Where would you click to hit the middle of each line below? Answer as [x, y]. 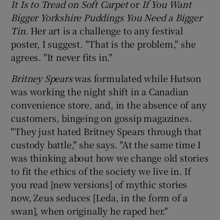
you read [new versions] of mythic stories [99, 184]
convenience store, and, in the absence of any [109, 104]
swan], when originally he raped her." [90, 210]
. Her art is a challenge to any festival [104, 30]
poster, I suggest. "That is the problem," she [103, 43]
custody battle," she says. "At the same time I [106, 144]
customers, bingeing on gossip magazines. [101, 118]
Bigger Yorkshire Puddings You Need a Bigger [107, 17]
